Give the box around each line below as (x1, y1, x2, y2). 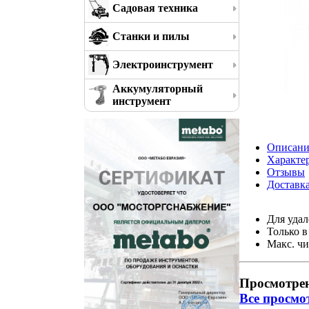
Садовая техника (112, 2, 198, 14)
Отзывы (267, 166, 305, 178)
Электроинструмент (112, 59, 213, 70)
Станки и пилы (112, 30, 190, 42)
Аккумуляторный (112, 83, 203, 94)
